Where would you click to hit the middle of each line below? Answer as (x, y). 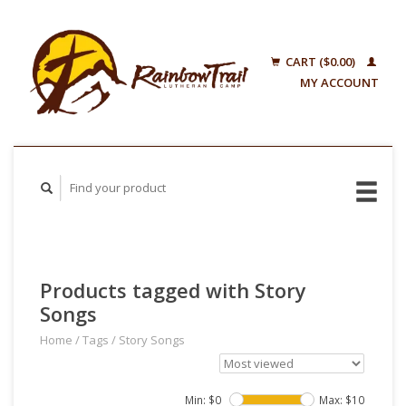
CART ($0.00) (320, 62)
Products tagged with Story (173, 290)
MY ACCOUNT (339, 82)
